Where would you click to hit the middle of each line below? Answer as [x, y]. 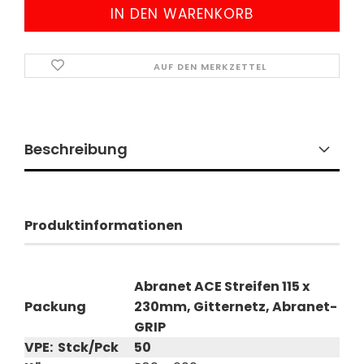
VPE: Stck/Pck [71, 347]
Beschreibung [76, 149]
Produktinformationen [104, 225]
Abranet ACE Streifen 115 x [222, 286]
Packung [55, 307]
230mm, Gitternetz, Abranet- [236, 307]
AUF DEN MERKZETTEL [210, 67]
